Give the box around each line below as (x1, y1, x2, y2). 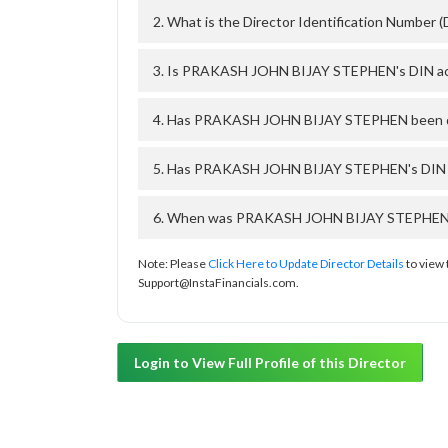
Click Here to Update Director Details (208, 256, 404, 272)
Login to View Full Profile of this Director (134, 354, 406, 372)
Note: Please (138, 256, 208, 272)
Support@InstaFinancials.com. (138, 275, 299, 291)
